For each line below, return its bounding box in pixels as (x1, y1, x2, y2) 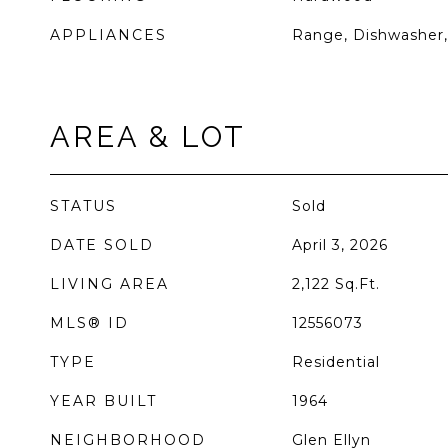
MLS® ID (50, 314, 129, 332)
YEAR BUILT (50, 392, 157, 410)
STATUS (50, 197, 117, 215)
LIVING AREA (50, 275, 169, 293)
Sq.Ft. (334, 275, 380, 293)
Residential (291, 353, 380, 371)
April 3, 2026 (291, 236, 388, 254)
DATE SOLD (50, 236, 154, 254)
